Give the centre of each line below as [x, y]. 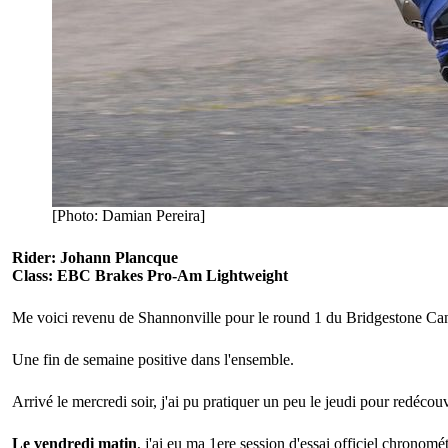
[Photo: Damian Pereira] [128, 216]
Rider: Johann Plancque [95, 258]
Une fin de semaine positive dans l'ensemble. [153, 360]
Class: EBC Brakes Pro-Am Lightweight [150, 276]
